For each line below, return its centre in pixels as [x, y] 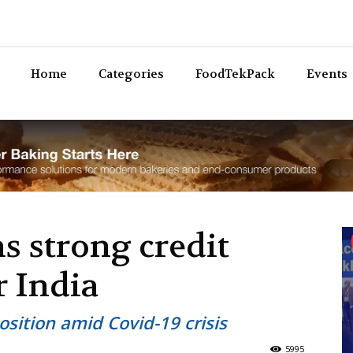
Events [327, 74]
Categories [131, 74]
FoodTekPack [235, 74]
